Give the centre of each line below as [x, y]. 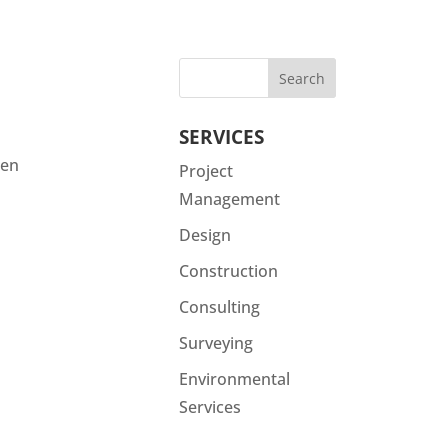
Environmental [235, 379]
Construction [229, 271]
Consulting [220, 307]
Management [230, 199]
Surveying [216, 343]
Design [205, 235]
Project [206, 171]
